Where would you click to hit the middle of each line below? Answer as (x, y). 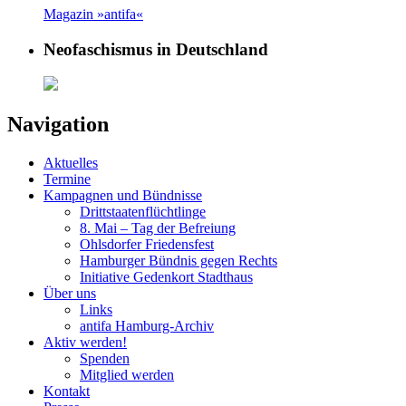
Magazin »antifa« (93, 14)
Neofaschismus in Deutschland (156, 49)
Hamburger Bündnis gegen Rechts (179, 261)
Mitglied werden (127, 375)
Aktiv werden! (85, 343)
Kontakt (67, 391)
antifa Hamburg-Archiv (147, 326)
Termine (67, 179)
